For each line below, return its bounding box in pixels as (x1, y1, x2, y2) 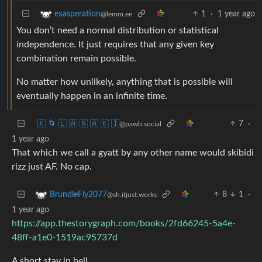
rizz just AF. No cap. (12, 161, 92, 171)
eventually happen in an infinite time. (16, 91, 167, 101)
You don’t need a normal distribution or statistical (16, 25, 219, 35)
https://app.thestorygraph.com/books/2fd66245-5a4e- (12, 218, 236, 228)
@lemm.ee (101, 10, 132, 18)
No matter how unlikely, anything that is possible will (16, 77, 233, 87)
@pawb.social (119, 120, 161, 127)
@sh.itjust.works (107, 191, 157, 198)
